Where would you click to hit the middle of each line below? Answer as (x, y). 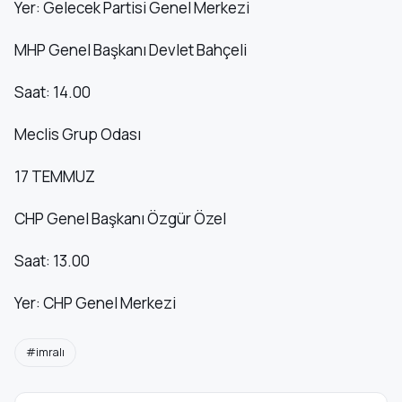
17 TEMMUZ (55, 176)
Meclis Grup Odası (78, 134)
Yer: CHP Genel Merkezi (95, 302)
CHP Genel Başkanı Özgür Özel (120, 218)
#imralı (45, 352)
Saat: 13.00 (52, 260)
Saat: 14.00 (52, 92)
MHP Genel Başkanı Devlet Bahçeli (131, 49)
